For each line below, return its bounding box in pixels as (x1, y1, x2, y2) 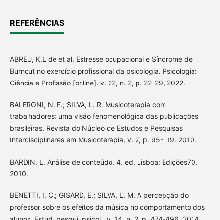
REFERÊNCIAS (9, 18, 64, 28)
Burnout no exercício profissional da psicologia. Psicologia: (9, 67, 197, 76)
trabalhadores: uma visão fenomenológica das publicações (9, 112, 198, 121)
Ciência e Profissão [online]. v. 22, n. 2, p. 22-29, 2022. (9, 79, 185, 87)
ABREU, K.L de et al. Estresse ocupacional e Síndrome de (9, 55, 192, 64)
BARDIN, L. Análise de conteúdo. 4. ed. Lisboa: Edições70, (9, 157, 197, 166)
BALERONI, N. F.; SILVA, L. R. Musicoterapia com (9, 100, 166, 109)
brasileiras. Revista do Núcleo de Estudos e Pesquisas (9, 124, 183, 133)
